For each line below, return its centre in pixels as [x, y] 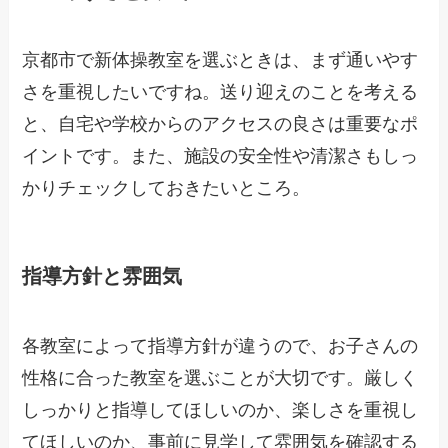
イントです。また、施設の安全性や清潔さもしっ [220, 156]
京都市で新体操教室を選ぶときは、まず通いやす [220, 60]
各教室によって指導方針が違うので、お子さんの [220, 345]
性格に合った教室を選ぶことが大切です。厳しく [220, 377]
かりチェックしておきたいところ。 [166, 188]
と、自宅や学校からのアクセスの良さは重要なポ [220, 124]
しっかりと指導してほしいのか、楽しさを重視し [220, 409]
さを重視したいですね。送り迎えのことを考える [220, 92]
